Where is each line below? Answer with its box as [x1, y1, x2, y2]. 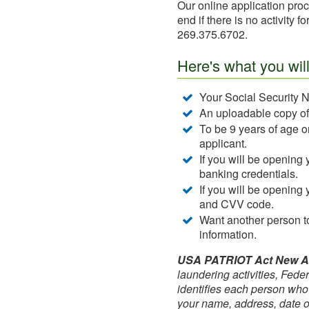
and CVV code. [199, 196, 274, 212]
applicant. [199, 135, 247, 151]
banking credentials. [199, 166, 298, 181]
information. [199, 226, 257, 242]
